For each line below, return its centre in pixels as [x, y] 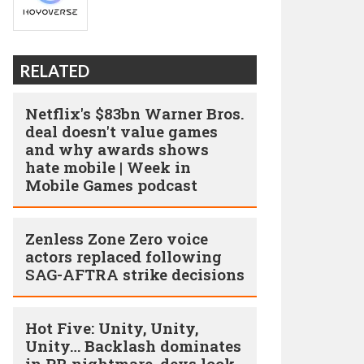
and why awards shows [117, 149]
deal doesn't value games [121, 131]
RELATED [54, 71]
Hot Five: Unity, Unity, [112, 328]
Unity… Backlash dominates [133, 346]
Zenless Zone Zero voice [117, 238]
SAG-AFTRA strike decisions [135, 274]
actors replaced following [123, 256]
